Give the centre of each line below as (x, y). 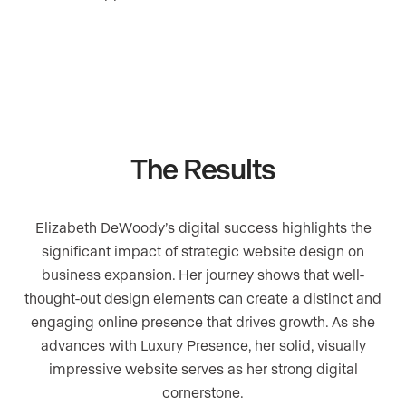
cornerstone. (203, 391)
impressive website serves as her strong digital (203, 368)
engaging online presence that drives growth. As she (203, 321)
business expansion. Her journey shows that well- (203, 274)
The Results (203, 168)
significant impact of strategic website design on (203, 250)
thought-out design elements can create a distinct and (203, 297)
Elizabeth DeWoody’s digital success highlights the (203, 227)
